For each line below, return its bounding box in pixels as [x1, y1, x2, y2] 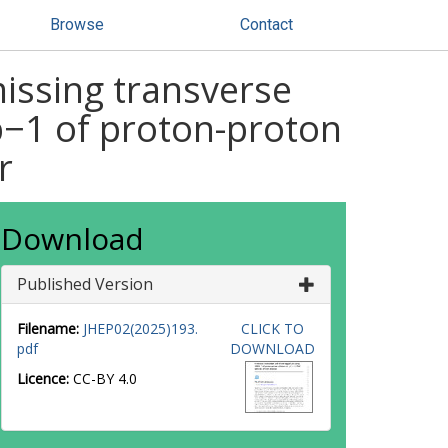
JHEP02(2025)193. [83, 319, 198, 338]
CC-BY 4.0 [73, 369, 137, 388]
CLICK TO [240, 319, 304, 338]
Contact [240, 15, 293, 34]
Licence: [17, 369, 73, 388]
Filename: [17, 319, 79, 338]
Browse [50, 15, 104, 34]
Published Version [17, 273, 153, 295]
